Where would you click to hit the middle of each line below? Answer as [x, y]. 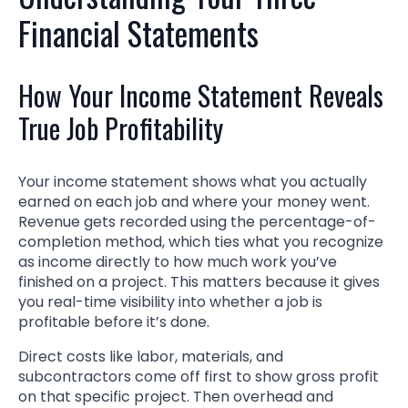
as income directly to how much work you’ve [178, 261]
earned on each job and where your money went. [194, 201]
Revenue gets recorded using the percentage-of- [197, 221]
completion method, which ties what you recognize [201, 241]
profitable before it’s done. [114, 321]
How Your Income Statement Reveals [201, 95]
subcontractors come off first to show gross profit [199, 376]
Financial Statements [138, 32]
